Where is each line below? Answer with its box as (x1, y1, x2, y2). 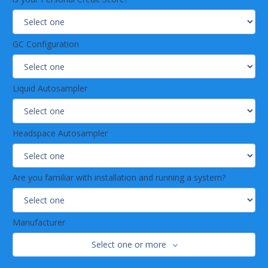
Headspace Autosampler (13, 127, 108, 139)
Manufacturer (13, 216, 65, 228)
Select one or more (92, 239, 167, 251)
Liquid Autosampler (13, 83, 87, 95)
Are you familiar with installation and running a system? (13, 172, 226, 184)
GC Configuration (13, 38, 79, 50)
